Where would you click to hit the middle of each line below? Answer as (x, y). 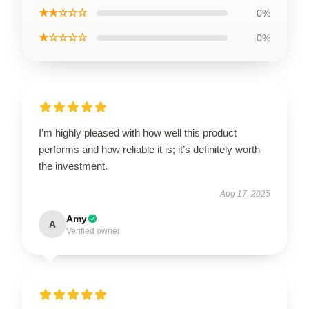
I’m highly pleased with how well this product (138, 133)
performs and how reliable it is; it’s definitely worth (149, 149)
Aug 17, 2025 (245, 194)
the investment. (73, 166)
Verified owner (93, 231)
